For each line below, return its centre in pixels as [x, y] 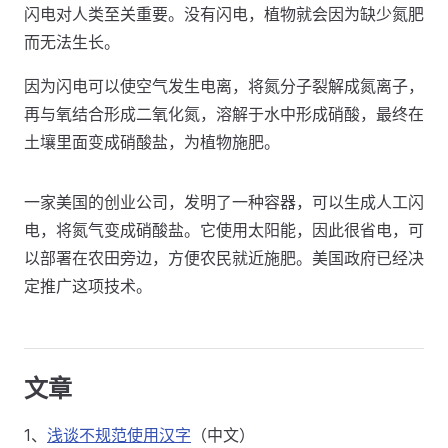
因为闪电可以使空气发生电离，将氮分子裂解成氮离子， [224, 86]
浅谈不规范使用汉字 [119, 435]
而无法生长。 [72, 42]
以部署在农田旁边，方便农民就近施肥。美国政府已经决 [224, 258]
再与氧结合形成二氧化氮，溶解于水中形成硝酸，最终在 [224, 114]
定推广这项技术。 [88, 286]
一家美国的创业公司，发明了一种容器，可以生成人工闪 [224, 202]
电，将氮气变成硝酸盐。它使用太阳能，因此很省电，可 [224, 230]
